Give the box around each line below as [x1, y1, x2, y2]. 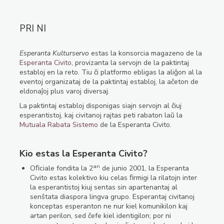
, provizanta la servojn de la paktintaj [71, 58, 189, 68]
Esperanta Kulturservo [19, 48, 89, 58]
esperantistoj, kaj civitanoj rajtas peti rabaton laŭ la [19, 110, 182, 120]
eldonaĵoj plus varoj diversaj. [19, 86, 109, 96]
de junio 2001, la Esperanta [99, 163, 189, 173]
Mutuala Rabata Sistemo [19, 120, 98, 130]
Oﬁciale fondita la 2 [29, 163, 93, 173]
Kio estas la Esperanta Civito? [19, 147, 147, 160]
